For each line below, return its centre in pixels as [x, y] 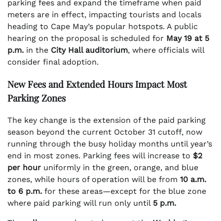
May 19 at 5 [188, 38]
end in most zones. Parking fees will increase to [100, 155]
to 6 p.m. [25, 191]
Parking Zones [37, 98]
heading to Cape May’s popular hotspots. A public [103, 27]
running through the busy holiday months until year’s [110, 144]
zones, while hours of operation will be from [94, 179]
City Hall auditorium [89, 50]
